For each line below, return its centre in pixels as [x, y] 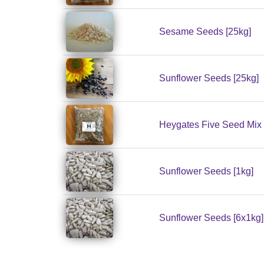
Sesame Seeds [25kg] [205, 32]
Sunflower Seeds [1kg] [206, 171]
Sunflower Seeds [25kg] [209, 78]
